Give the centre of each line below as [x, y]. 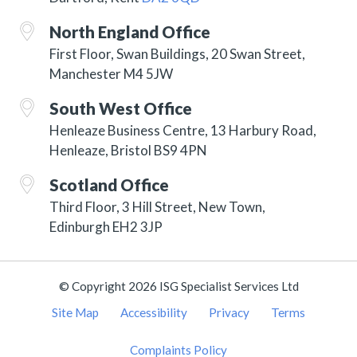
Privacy [229, 313]
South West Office [123, 109]
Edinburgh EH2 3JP [106, 227]
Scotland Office [111, 185]
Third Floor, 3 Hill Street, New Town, [158, 207]
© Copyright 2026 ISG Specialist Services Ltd [178, 286]
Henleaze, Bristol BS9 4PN [129, 151]
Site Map [75, 313]
